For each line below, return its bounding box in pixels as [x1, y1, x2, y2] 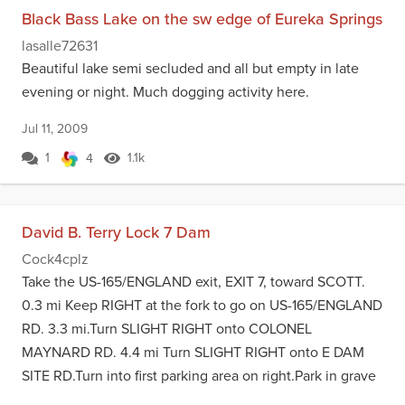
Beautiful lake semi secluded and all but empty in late [22, 58, 359, 79]
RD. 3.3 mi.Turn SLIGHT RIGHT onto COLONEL [22, 318, 312, 339]
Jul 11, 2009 [22, 119, 88, 138]
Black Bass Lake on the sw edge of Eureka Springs [22, 7, 382, 31]
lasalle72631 [22, 35, 98, 56]
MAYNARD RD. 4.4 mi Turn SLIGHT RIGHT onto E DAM [22, 342, 364, 363]
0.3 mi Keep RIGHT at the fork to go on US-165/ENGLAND [22, 295, 382, 316]
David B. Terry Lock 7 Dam [22, 221, 211, 244]
